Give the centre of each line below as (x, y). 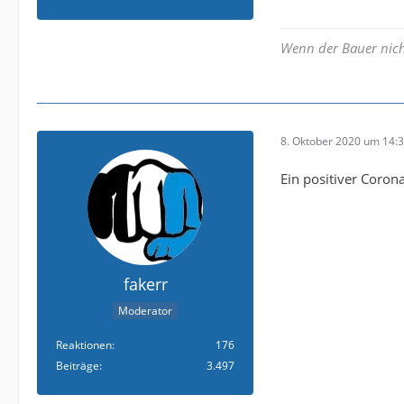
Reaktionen (84, 345)
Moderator (145, 311)
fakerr (145, 284)
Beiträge (78, 366)
